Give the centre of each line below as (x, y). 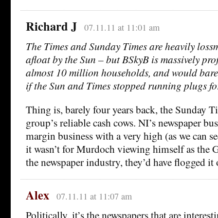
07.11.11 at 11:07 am (94, 196)
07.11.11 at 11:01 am (122, 27)
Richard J (51, 26)
